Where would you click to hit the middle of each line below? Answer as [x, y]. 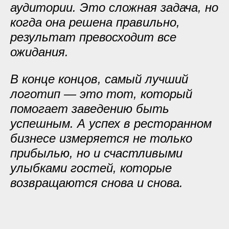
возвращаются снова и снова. [97, 182]
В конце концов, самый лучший [99, 79]
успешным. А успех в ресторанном [111, 123]
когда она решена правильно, [95, 22]
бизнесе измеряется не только [101, 138]
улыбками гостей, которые [91, 168]
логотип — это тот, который [101, 94]
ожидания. [39, 52]
